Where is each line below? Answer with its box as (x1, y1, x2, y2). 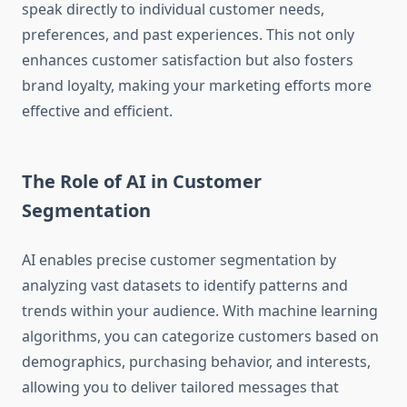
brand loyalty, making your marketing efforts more (22, 75, 372, 96)
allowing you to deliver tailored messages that (22, 377, 339, 398)
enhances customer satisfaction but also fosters (22, 50, 353, 71)
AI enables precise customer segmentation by (22, 250, 336, 271)
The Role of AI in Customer (22, 169, 262, 194)
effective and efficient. (22, 101, 173, 122)
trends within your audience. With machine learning (22, 301, 378, 322)
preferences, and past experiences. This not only (22, 25, 354, 45)
